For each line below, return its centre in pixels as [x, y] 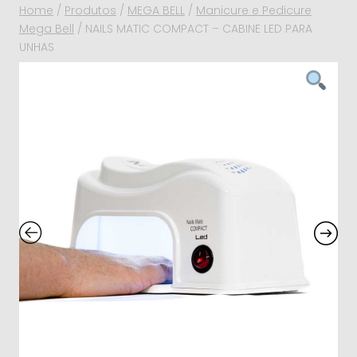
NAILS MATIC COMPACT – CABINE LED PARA [199, 29]
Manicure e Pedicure [254, 10]
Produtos [90, 10]
